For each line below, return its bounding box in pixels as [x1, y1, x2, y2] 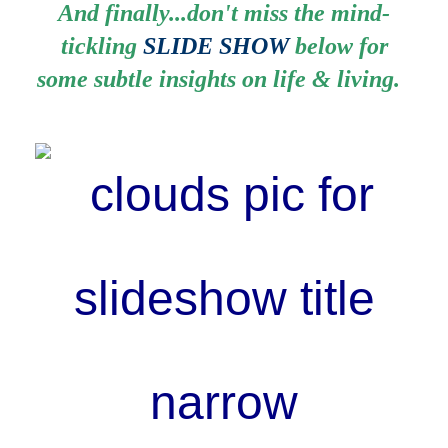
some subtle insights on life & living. [36, 66, 412, 92]
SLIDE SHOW [142, 33, 289, 59]
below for [288, 33, 388, 59]
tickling [60, 33, 143, 59]
